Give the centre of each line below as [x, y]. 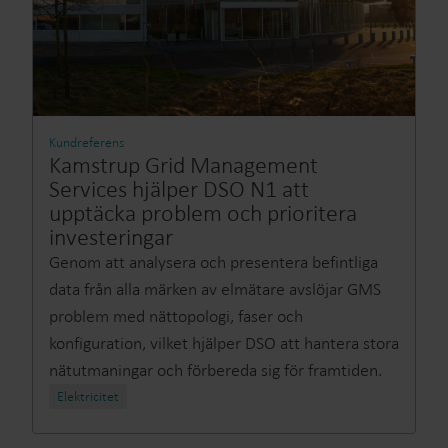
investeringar [111, 236]
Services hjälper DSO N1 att [179, 188]
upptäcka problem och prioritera [203, 212]
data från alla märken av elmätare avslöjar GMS [215, 289]
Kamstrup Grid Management [183, 164]
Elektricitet [88, 396]
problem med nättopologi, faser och [176, 316]
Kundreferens [86, 142]
